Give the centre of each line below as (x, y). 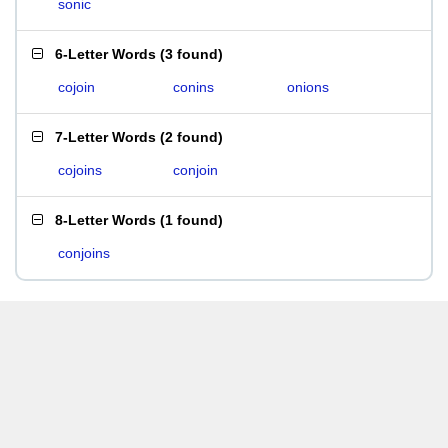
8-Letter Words (105, 220)
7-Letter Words (105, 137)
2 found (191, 137)
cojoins (80, 170)
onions (308, 87)
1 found (191, 220)
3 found (191, 54)
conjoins (84, 253)
